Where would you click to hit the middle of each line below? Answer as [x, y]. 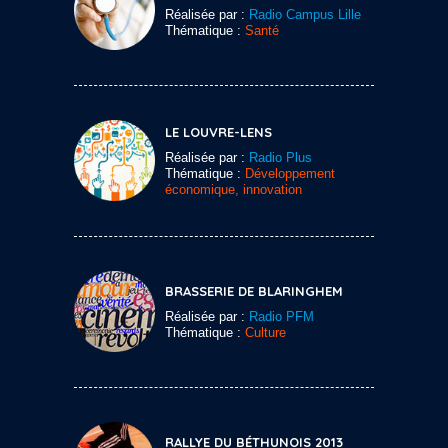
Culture [265, 332]
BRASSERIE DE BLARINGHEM [254, 290]
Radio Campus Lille [305, 14]
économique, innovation [233, 189]
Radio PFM [281, 316]
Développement [290, 173]
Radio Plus [280, 157]
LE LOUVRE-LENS [218, 131]
